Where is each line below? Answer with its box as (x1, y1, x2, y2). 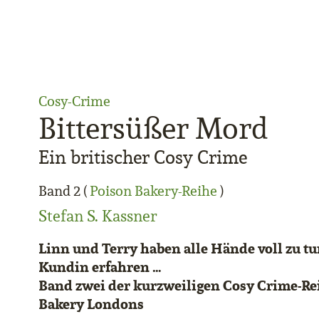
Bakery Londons (38, 294, 144, 313)
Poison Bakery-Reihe (90, 182, 217, 200)
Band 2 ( (38, 182, 90, 200)
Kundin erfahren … (38, 257, 162, 276)
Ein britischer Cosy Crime (38, 145, 247, 169)
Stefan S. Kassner (38, 206, 157, 226)
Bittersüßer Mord (38, 109, 268, 147)
